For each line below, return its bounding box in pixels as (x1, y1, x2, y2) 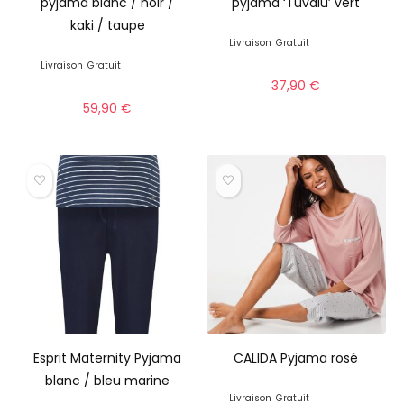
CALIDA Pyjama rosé (234, 349, 359, 368)
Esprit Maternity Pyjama (33, 349, 182, 368)
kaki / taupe (69, 15, 145, 34)
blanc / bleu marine (45, 372, 170, 390)
